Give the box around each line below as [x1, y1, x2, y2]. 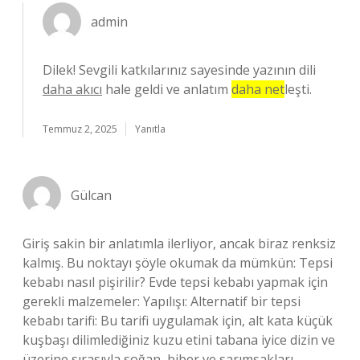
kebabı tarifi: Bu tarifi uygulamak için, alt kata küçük [22, 312, 333, 329]
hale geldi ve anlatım [102, 80, 231, 98]
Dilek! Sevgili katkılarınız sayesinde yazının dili [43, 61, 316, 79]
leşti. [284, 80, 312, 98]
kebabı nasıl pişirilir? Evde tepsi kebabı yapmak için [22, 273, 328, 291]
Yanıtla [135, 122, 166, 136]
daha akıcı [43, 80, 102, 98]
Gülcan [71, 186, 112, 204]
